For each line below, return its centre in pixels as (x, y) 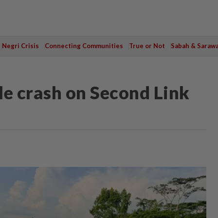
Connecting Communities (84, 46)
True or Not (147, 46)
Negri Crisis (20, 46)
